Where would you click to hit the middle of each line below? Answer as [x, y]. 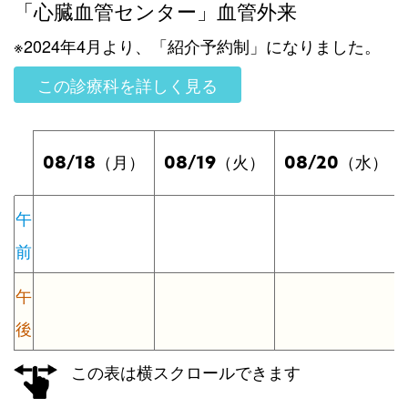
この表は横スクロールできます [186, 371]
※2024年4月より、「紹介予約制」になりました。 [197, 45]
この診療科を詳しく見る [127, 84]
